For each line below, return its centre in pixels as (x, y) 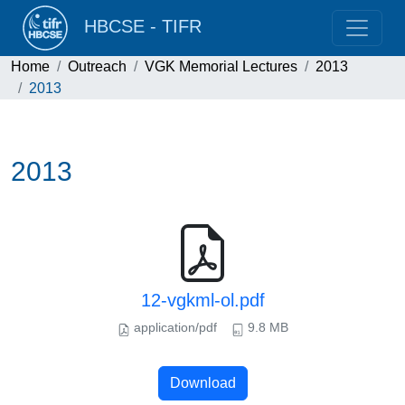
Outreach (97, 66)
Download (202, 383)
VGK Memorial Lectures (221, 66)
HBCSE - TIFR (137, 27)
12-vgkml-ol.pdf (202, 300)
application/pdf (173, 327)
